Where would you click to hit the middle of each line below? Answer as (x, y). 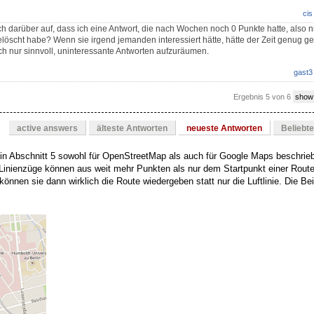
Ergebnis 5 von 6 (263, 97)
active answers (47, 129)
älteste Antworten (132, 129)
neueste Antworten (224, 129)
